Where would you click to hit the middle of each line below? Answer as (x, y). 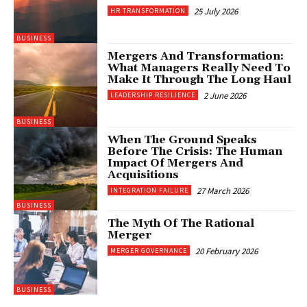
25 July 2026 (216, 12)
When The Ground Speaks (183, 139)
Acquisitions (144, 174)
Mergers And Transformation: (196, 56)
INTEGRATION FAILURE (150, 190)
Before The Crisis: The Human (195, 151)
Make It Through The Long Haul (200, 79)
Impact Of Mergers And (176, 163)
